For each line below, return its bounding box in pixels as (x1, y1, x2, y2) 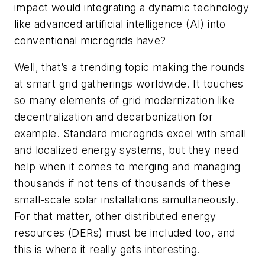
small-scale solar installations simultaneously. (14, 193, 239, 206)
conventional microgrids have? (14, 34, 166, 47)
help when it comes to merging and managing (14, 160, 241, 173)
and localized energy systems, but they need (14, 144, 239, 157)
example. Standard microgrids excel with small (14, 127, 246, 140)
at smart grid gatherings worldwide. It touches (14, 77, 244, 91)
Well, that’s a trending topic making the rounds (14, 61, 245, 74)
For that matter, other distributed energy (14, 210, 216, 223)
